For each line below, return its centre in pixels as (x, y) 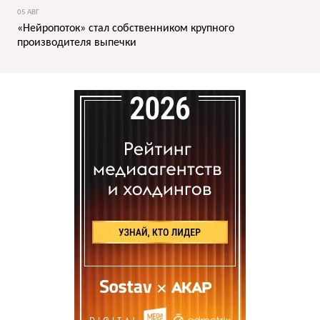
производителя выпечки (77, 42)
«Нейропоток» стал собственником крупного (126, 28)
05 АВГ (28, 12)
